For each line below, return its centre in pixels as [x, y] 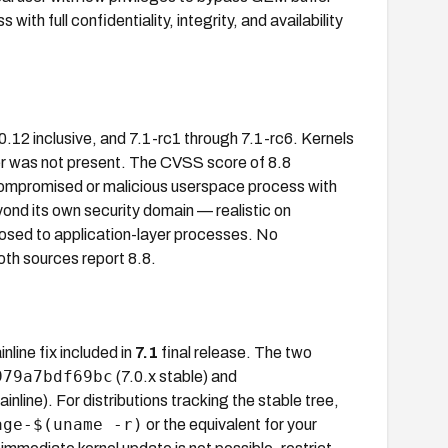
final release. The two [234, 352]
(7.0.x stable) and [174, 376]
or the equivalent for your [229, 424]
